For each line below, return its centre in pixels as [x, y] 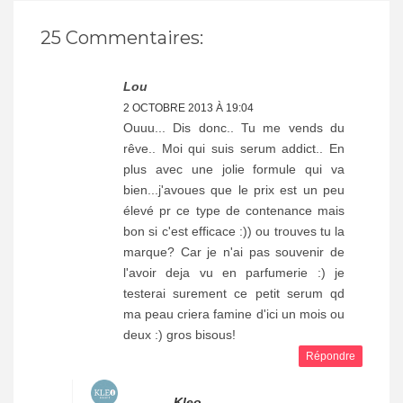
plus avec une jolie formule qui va [234, 170]
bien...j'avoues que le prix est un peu [234, 190]
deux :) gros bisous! [179, 335]
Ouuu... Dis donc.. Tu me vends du [234, 128]
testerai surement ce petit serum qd [234, 294]
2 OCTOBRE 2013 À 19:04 [188, 108]
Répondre [331, 357]
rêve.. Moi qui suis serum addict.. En [234, 149]
